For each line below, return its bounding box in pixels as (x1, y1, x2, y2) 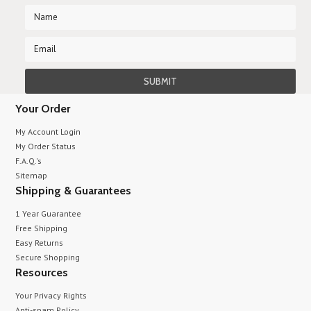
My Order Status (15, 141, 76, 151)
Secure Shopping (15, 252, 81, 262)
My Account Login (15, 126, 81, 137)
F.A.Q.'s (15, 155, 42, 166)
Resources (15, 266, 69, 279)
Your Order (15, 102, 71, 115)
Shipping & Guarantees (15, 184, 132, 197)
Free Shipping (15, 223, 68, 233)
